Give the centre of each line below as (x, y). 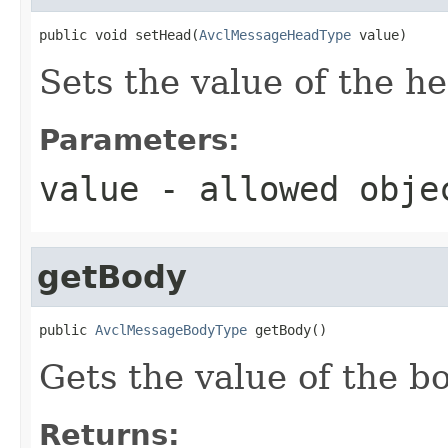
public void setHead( (119, 34)
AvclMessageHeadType (275, 34)
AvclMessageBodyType (171, 329)
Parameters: (139, 139)
